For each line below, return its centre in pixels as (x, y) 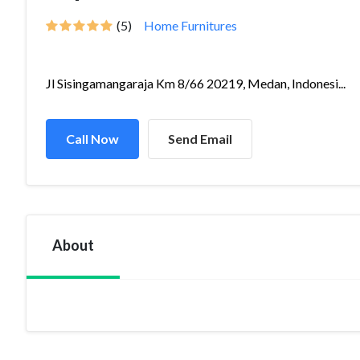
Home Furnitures (190, 25)
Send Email (200, 139)
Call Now (92, 139)
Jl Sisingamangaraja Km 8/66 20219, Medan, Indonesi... (196, 83)
